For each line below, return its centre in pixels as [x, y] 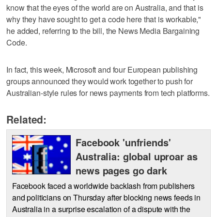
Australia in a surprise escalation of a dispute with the [101, 209]
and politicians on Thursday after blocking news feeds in [106, 197]
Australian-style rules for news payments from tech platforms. [108, 93]
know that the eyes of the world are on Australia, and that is [105, 7]
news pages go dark [121, 170]
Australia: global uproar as [137, 156]
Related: [27, 119]
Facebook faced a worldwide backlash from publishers [103, 186]
